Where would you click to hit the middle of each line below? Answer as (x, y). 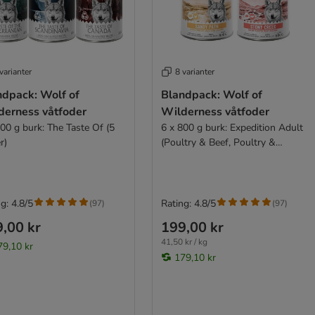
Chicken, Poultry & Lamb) (216, 157)
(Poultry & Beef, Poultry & (218, 142)
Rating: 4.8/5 (188, 203)
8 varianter (194, 71)
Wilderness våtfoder (215, 111)
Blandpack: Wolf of (211, 95)
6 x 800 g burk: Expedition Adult (232, 127)
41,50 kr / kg (184, 242)
